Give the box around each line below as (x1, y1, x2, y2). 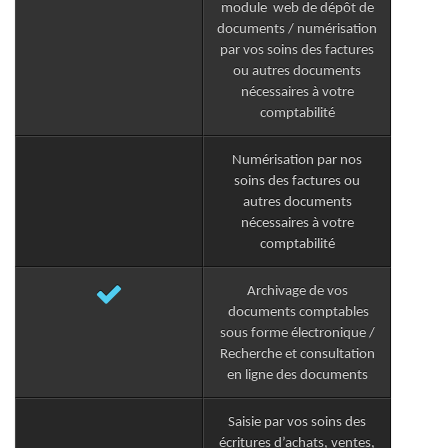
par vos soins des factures (220, 43, 375, 59)
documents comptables (225, 305, 370, 321)
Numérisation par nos (232, 153, 363, 169)
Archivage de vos (246, 284, 348, 300)
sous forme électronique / (219, 326, 375, 342)
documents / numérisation (217, 22, 378, 38)
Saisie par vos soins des (228, 415, 367, 431)
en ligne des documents (226, 368, 368, 384)
